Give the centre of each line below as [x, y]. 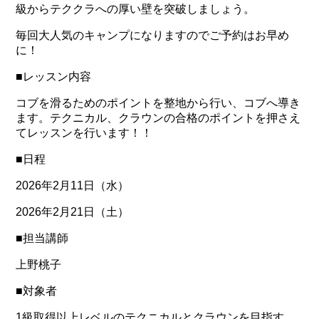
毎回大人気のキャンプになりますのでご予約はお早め [153, 35]
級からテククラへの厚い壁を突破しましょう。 [136, 9]
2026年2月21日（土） [73, 211]
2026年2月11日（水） [73, 185]
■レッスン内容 [54, 76]
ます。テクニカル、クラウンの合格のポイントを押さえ [158, 117]
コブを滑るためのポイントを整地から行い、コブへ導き [158, 103]
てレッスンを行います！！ [84, 132]
